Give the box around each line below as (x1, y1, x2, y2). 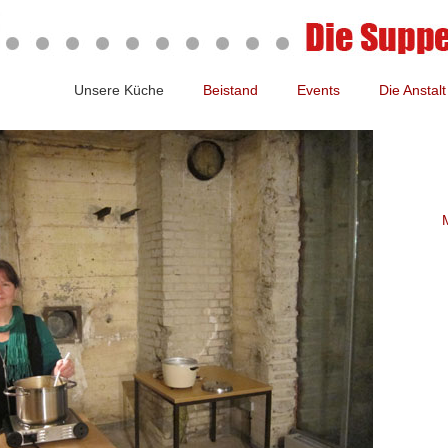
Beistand (203, 82, 258, 98)
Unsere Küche (74, 82, 164, 98)
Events (297, 82, 340, 98)
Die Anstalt (379, 82, 446, 98)
